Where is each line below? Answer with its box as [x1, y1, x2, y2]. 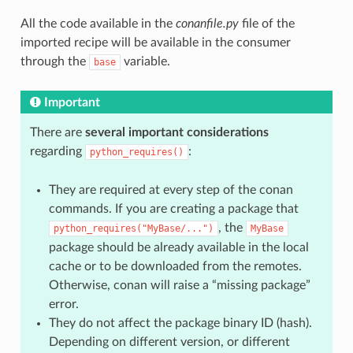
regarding [29, 144, 85, 158]
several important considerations [84, 125, 269, 139]
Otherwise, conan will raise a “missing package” [48, 278, 310, 292]
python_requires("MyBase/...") [53, 222, 214, 234]
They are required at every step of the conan [48, 183, 293, 196]
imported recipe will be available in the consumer [20, 35, 291, 49]
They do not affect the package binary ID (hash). [48, 316, 312, 329]
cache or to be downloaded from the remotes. [48, 259, 302, 273]
